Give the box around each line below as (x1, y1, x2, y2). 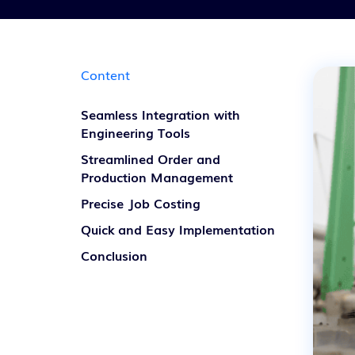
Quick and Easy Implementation (81, 219, 275, 239)
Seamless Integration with (81, 105, 240, 124)
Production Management (81, 167, 233, 186)
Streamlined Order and (81, 149, 220, 168)
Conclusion (81, 246, 147, 265)
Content (81, 65, 130, 84)
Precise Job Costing (81, 193, 200, 212)
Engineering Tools (81, 123, 190, 142)
